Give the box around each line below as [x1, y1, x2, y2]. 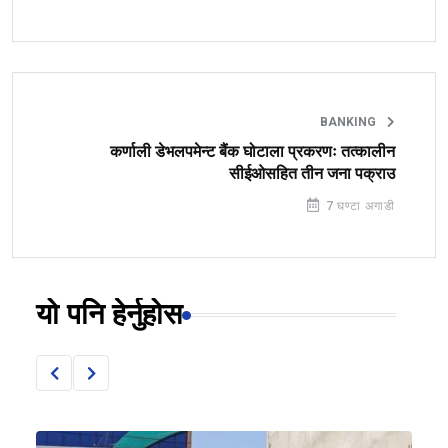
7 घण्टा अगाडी [322, 199, 395, 214]
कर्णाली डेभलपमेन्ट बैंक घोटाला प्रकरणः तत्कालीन [110, 143, 395, 162]
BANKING [320, 115, 379, 130]
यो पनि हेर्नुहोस [36, 299, 182, 332]
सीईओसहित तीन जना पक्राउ [229, 165, 395, 184]
